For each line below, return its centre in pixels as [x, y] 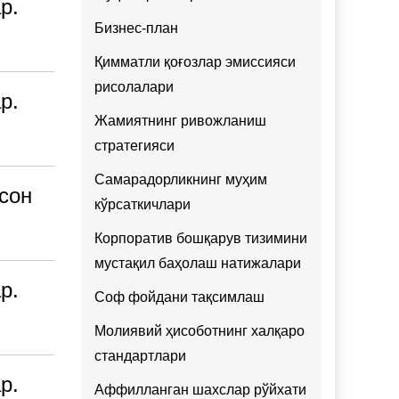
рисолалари [134, 87]
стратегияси [134, 146]
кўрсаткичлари [142, 204]
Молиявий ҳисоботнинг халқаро [199, 331]
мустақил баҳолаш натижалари [198, 263]
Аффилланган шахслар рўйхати [200, 390]
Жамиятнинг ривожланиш [180, 121]
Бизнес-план [136, 28]
